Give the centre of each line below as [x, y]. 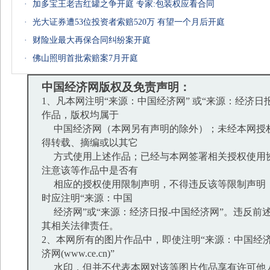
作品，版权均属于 [80, 115]
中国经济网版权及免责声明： [116, 87]
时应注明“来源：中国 [87, 198]
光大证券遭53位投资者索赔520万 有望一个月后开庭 [129, 22]
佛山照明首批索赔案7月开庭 [85, 58]
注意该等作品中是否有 [90, 170]
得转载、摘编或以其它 [90, 143]
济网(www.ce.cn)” [78, 253]
